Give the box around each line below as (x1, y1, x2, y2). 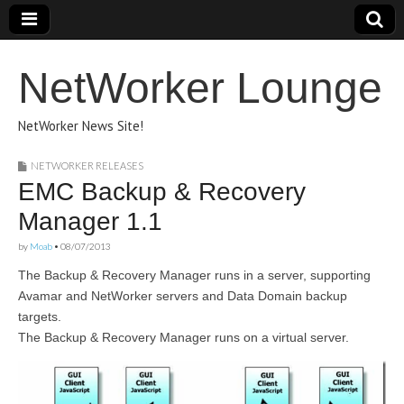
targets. (18, 309, 61, 324)
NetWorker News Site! (18, 117, 143, 134)
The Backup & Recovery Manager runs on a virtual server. (18, 330, 349, 344)
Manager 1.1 (18, 207, 162, 235)
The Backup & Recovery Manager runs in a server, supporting (18, 268, 371, 282)
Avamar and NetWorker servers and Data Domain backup (18, 289, 347, 303)
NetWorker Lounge (18, 64, 382, 112)
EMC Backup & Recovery (18, 178, 306, 206)
